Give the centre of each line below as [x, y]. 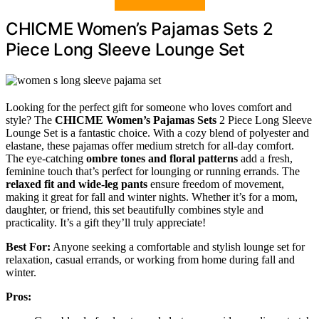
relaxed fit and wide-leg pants [77, 184]
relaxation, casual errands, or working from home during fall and [150, 259]
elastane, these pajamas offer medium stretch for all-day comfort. [150, 145]
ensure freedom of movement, [216, 184]
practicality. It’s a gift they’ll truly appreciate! [106, 222]
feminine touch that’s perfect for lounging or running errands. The [153, 171]
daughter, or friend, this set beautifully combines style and [135, 209]
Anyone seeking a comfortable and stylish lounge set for [178, 246]
